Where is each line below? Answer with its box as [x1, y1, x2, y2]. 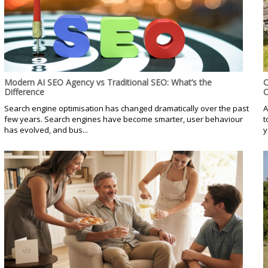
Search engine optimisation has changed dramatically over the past [4, 102, 249, 114]
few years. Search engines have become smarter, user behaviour [4, 113, 243, 124]
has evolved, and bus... [4, 124, 88, 135]
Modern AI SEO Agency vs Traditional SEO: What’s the [4, 76, 212, 88]
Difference [4, 86, 44, 98]
